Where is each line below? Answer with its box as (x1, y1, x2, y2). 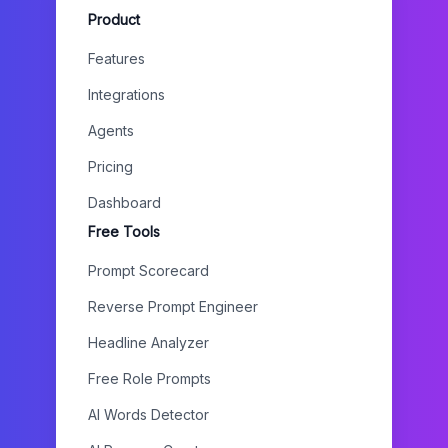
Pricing (88, 158, 133, 175)
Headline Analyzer (88, 334, 209, 351)
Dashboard (88, 194, 161, 211)
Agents (88, 122, 134, 139)
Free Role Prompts (88, 370, 211, 387)
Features (88, 50, 145, 67)
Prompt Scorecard (88, 262, 209, 279)
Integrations (88, 86, 165, 103)
